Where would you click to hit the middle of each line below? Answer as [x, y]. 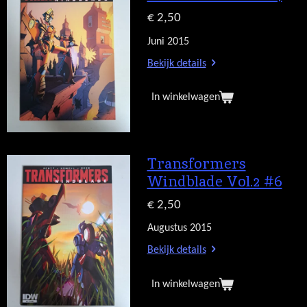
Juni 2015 [168, 41]
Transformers [196, 163]
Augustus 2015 [179, 229]
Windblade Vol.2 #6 [214, 181]
